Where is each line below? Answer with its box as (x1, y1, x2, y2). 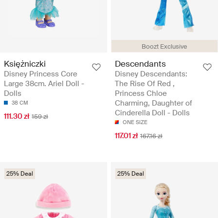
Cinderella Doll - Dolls (115, 108, 190, 118)
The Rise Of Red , (115, 79, 175, 89)
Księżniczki (4, 58, 46, 70)
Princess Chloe (115, 89, 167, 99)
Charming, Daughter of (115, 98, 192, 109)
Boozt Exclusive (142, 42, 187, 51)
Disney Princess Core (4, 69, 77, 79)
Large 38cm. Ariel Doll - (4, 79, 84, 89)
